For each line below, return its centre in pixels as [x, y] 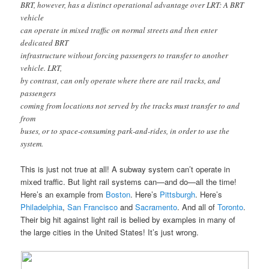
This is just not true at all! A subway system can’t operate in [125, 169]
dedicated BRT [45, 42]
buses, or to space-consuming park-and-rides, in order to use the [125, 131]
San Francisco [93, 207]
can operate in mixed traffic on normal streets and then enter [119, 30]
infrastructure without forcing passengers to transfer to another [125, 55]
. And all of [198, 207]
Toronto [231, 207]
